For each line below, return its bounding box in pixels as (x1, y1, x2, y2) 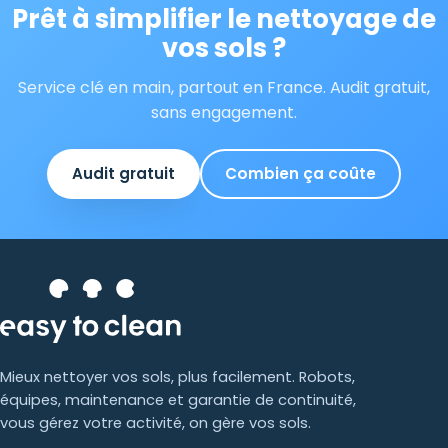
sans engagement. (151, 101, 297, 125)
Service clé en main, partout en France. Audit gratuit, (18, 76, 430, 100)
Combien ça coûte (224, 163, 376, 185)
